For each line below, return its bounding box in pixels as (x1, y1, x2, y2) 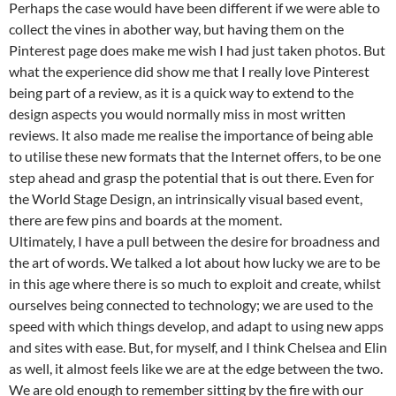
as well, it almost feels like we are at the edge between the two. (9, 360, 383, 377)
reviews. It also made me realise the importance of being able (9, 126, 373, 144)
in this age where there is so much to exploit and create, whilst (9, 275, 381, 293)
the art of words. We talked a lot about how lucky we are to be (9, 254, 380, 271)
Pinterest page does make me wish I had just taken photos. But (9, 42, 385, 59)
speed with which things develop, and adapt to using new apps (9, 317, 384, 335)
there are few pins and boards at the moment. (9, 211, 282, 229)
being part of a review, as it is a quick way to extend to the (9, 84, 354, 102)
